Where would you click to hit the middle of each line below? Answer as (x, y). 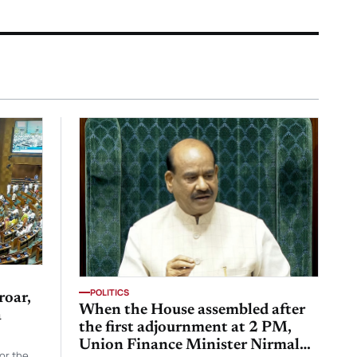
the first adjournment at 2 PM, (186, 328)
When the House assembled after (192, 311)
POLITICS (110, 292)
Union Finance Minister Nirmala (194, 346)
